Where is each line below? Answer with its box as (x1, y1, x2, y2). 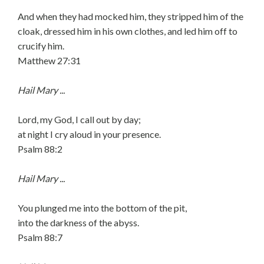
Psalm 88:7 (18, 232, 62, 243)
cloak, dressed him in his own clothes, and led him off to (18, 25, 237, 37)
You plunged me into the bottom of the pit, (18, 202, 187, 213)
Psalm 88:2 (18, 143, 62, 154)
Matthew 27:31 (18, 55, 81, 66)
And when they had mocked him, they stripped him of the (18, 11, 243, 22)
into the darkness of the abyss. (18, 217, 139, 228)
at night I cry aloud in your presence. (18, 128, 161, 140)
